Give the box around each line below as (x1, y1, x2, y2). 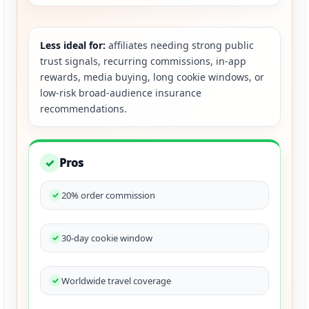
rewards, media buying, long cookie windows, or (40, 70, 264, 84)
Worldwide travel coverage (61, 274, 171, 287)
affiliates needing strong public (106, 39, 254, 52)
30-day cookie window (61, 231, 152, 244)
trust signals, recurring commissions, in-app (40, 54, 246, 68)
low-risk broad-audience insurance (40, 86, 201, 100)
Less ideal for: (40, 39, 106, 52)
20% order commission (61, 188, 155, 201)
